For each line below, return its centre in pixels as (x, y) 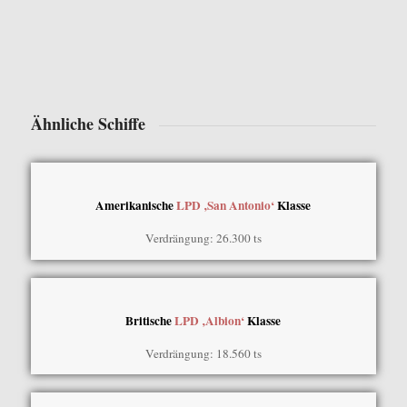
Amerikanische (136, 205)
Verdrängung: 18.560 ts (203, 353)
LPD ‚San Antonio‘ (226, 205)
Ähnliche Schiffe (88, 123)
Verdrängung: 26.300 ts (203, 238)
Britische (150, 320)
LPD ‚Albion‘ (210, 320)
